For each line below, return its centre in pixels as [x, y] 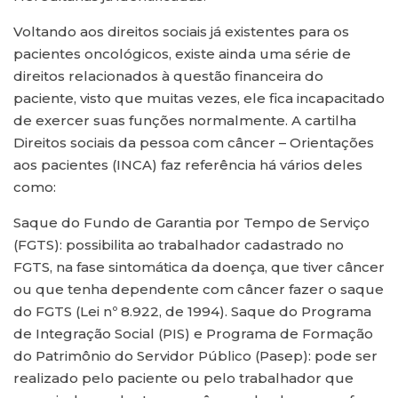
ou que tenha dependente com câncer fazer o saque [199, 290]
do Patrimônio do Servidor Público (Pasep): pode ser [195, 356]
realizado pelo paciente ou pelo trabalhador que [183, 378]
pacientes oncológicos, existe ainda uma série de [182, 54]
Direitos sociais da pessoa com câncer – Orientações [194, 143]
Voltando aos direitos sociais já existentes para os [181, 32]
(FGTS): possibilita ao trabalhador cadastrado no [179, 245]
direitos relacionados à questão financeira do [168, 76]
